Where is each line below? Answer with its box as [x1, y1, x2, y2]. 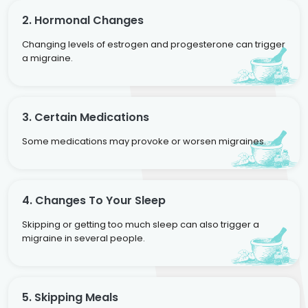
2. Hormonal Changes [22, 12, 144, 28]
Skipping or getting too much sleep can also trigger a [22, 217, 259, 231]
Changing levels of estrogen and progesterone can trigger [22, 37, 285, 51]
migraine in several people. [22, 231, 145, 245]
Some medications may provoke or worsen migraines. [22, 134, 266, 148]
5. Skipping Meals [22, 289, 118, 305]
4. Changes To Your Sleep [22, 192, 166, 208]
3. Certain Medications [22, 109, 149, 125]
